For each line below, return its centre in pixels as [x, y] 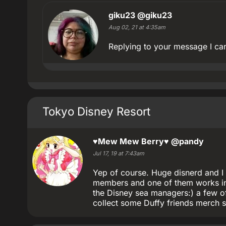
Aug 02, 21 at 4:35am [137, 27]
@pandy [187, 141]
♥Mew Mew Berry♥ [131, 141]
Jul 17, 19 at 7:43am [119, 153]
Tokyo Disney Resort [96, 111]
